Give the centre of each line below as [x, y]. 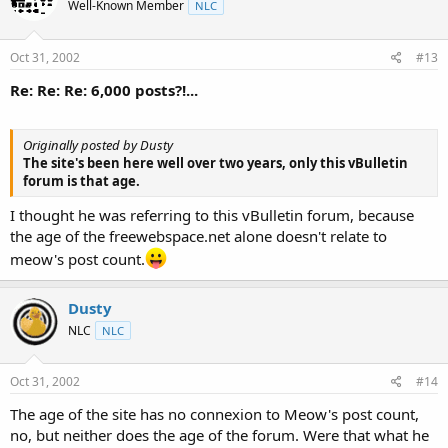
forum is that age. [81, 181]
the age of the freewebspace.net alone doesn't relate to [198, 235]
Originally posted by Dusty [98, 145]
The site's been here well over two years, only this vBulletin [215, 163]
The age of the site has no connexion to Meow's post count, [214, 414]
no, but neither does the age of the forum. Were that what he [219, 435]
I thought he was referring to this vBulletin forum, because [212, 214]
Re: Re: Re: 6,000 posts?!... [104, 89]
